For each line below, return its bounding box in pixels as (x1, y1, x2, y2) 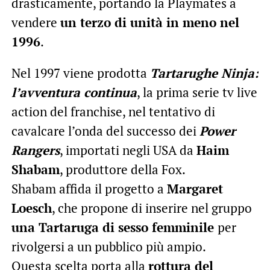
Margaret (166, 180, 223, 197)
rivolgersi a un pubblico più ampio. (11, 237, 206, 255)
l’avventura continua (11, 83, 137, 101)
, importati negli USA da (59, 141, 196, 159)
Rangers (11, 141, 60, 159)
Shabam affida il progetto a (11, 180, 167, 197)
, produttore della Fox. (59, 160, 186, 178)
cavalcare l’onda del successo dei (11, 122, 199, 139)
